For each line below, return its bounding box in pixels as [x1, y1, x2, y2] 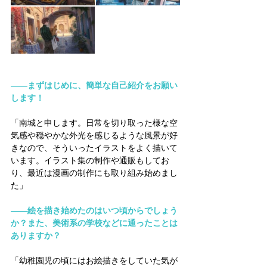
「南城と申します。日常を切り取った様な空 [11, 117, 178, 128]
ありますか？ [11, 230, 61, 240]
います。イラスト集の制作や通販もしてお [11, 155, 169, 165]
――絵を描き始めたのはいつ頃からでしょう [11, 205, 178, 215]
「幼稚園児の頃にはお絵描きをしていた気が [11, 255, 178, 265]
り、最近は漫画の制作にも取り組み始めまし [11, 167, 178, 178]
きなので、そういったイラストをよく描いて [11, 142, 178, 153]
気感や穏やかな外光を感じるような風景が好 [11, 130, 178, 140]
